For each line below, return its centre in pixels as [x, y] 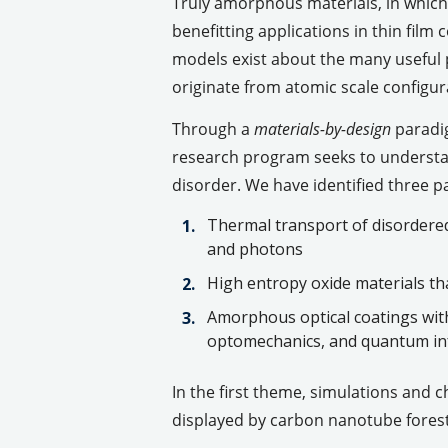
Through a [213, 129]
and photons [255, 249]
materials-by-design [322, 128]
